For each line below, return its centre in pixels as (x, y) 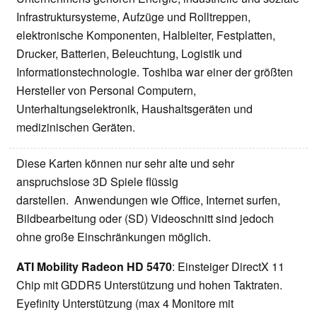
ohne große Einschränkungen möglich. (114, 237)
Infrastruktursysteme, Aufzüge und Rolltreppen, (133, 17)
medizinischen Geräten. (76, 127)
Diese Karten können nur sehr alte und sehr (125, 163)
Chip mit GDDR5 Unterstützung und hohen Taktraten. (149, 285)
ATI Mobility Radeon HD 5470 (94, 267)
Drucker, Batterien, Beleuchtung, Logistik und (129, 54)
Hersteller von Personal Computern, (106, 91)
